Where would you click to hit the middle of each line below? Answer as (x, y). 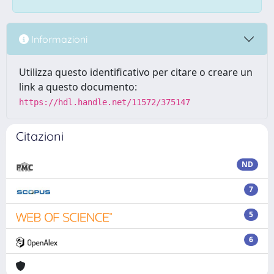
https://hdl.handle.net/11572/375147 (105, 102)
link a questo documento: (78, 87)
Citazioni (40, 136)
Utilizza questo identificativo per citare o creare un (136, 72)
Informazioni (58, 39)
